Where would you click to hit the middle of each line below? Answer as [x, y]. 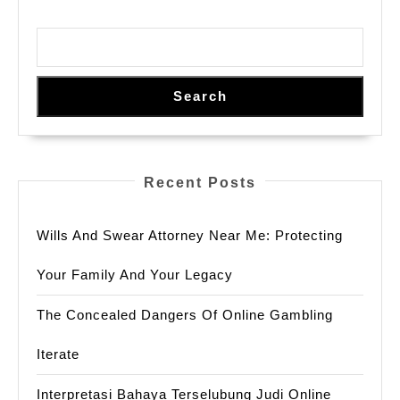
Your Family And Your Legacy [135, 275]
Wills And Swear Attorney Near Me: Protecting [190, 236]
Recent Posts [200, 183]
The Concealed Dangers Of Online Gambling [185, 315]
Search [200, 96]
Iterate [58, 354]
